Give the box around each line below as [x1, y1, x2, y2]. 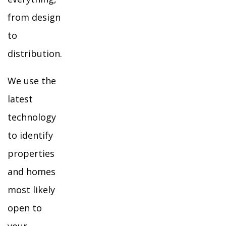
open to [8, 202, 42, 214]
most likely [8, 184, 55, 196]
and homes [8, 165, 55, 178]
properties [8, 147, 54, 159]
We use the [8, 75, 56, 87]
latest [8, 93, 33, 105]
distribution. [8, 47, 62, 60]
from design [8, 11, 61, 23]
